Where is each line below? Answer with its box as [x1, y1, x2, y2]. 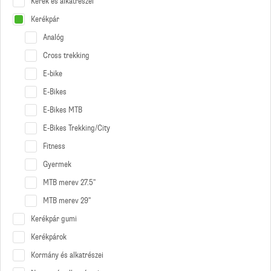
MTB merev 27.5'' [43, 177, 96, 188]
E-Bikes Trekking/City [43, 123, 110, 134]
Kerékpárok [31, 232, 67, 243]
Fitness [43, 141, 65, 152]
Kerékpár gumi [31, 214, 77, 224]
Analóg [43, 32, 64, 43]
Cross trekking [43, 50, 90, 61]
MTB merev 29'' [43, 195, 91, 206]
